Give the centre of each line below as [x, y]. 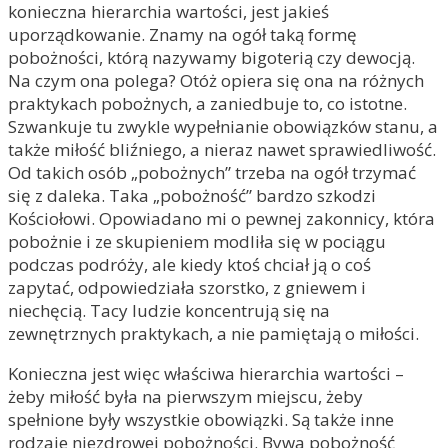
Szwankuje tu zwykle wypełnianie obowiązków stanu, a [223, 126]
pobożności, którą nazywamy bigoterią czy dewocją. [211, 57]
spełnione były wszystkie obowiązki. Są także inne [201, 419]
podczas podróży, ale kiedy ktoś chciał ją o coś [189, 264]
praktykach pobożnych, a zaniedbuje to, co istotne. [207, 103]
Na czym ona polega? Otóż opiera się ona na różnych [216, 80]
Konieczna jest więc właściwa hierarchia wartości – [206, 373]
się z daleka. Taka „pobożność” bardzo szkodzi [192, 195]
